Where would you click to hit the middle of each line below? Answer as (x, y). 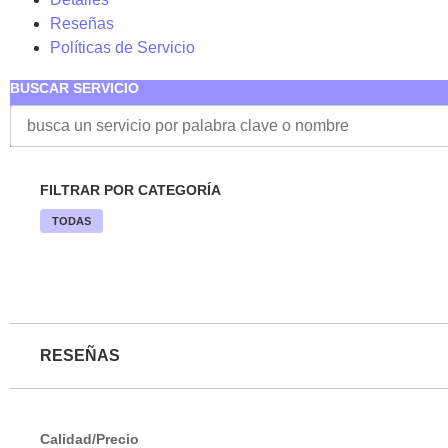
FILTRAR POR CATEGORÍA (130, 189)
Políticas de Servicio (122, 47)
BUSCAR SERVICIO (74, 87)
